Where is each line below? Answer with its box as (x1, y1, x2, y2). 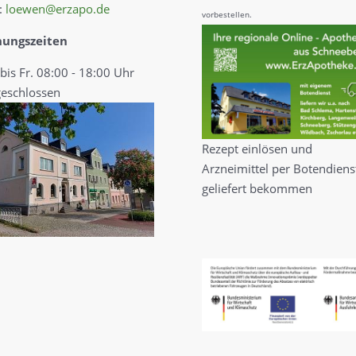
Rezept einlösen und (201, 141, 312, 157)
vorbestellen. (201, 8, 252, 20)
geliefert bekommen (201, 180, 312, 197)
